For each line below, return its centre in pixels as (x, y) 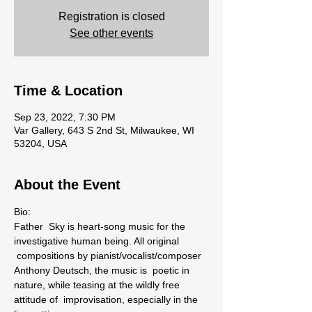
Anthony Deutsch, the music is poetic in (103, 270)
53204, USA (40, 143)
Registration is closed (111, 16)
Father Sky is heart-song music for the (101, 226)
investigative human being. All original (98, 241)
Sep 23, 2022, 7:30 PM (65, 117)
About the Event (67, 184)
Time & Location (68, 90)
